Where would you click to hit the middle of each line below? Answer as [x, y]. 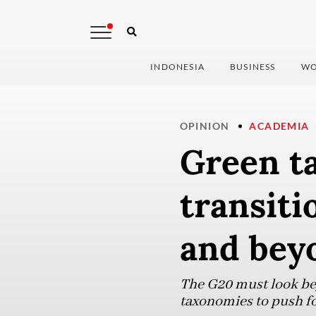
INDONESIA [178, 67]
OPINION [205, 126]
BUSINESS [253, 67]
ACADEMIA [279, 126]
